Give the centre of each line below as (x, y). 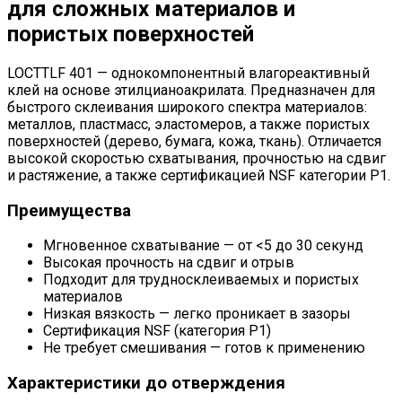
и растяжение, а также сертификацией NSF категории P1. (199, 176)
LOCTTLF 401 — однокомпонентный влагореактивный (188, 74)
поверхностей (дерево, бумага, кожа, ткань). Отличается (194, 142)
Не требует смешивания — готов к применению (204, 348)
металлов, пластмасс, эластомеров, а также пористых (188, 125)
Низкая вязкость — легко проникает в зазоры (197, 314)
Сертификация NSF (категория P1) (157, 331)
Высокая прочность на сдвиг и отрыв (169, 263)
